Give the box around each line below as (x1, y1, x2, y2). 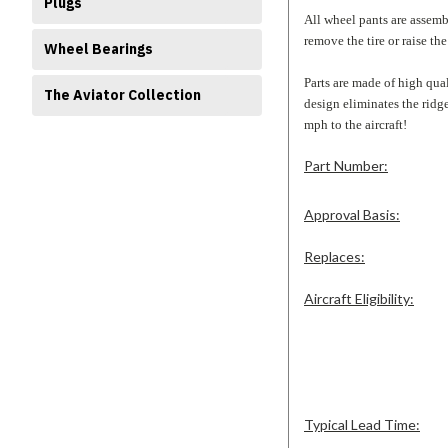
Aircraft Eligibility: (304, 289, 414, 307)
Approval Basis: (304, 205, 400, 223)
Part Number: (304, 156, 388, 174)
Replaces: (304, 247, 365, 265)
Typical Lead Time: (304, 415, 420, 433)
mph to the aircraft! (304, 116, 407, 132)
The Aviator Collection (44, 86, 201, 104)
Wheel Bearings (44, 40, 153, 58)
